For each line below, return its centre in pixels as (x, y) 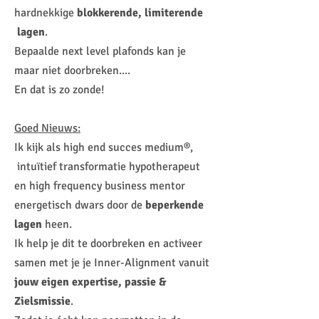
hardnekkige (46, 13)
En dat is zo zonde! (59, 90)
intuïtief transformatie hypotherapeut (107, 167)
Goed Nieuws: (47, 128)
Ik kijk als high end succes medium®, (104, 147)
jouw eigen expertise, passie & (90, 282)
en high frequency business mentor (100, 186)
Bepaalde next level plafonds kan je (100, 51)
